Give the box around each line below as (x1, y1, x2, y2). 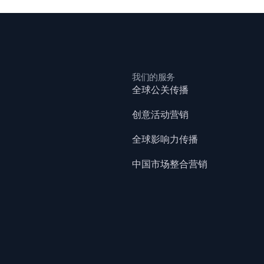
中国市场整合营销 (132, 159, 207, 170)
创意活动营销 (132, 109, 189, 121)
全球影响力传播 (132, 134, 198, 146)
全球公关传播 (132, 84, 189, 96)
